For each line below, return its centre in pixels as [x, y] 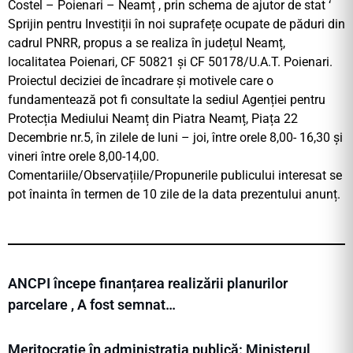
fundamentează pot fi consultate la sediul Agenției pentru [167, 100]
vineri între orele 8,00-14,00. [84, 157]
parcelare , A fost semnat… [92, 305]
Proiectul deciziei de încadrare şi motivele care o [141, 81]
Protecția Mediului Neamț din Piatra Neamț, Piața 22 [153, 119]
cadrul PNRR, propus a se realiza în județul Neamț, [147, 43]
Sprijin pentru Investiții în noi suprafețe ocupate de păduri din [176, 24]
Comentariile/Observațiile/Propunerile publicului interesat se [175, 176]
